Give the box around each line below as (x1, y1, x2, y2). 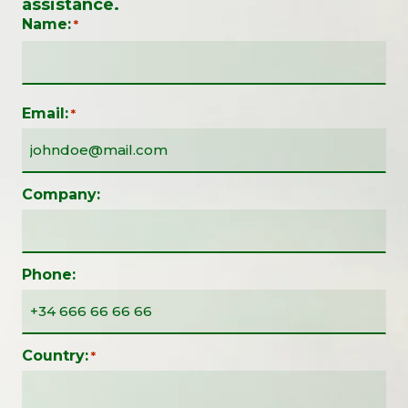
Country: (22, 346, 88, 364)
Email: (22, 105, 68, 123)
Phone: (22, 266, 76, 284)
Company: (22, 185, 100, 203)
